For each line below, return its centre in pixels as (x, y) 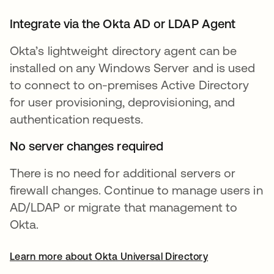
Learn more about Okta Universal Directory (109, 256)
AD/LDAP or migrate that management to (124, 207)
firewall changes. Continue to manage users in (136, 190)
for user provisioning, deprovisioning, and (123, 102)
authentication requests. (78, 119)
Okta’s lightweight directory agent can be (124, 50)
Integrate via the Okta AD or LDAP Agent (123, 23)
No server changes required (87, 146)
